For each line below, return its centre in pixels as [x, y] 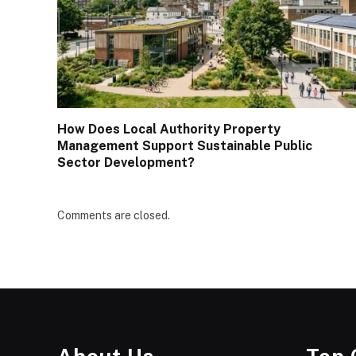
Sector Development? [126, 162]
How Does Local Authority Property [169, 129]
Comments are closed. [114, 215]
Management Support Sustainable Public [185, 145]
